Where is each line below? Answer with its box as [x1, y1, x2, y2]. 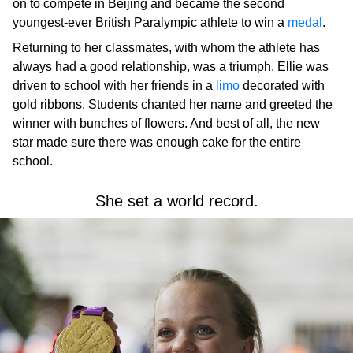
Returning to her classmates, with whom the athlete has [13, 41, 320, 55]
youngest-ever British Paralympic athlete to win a [13, 16, 288, 30]
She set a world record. [95, 192, 258, 210]
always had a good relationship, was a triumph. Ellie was [13, 60, 329, 74]
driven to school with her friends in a [13, 79, 216, 93]
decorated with [240, 79, 325, 93]
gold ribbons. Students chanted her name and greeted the [13, 98, 333, 112]
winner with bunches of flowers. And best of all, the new [13, 117, 320, 131]
